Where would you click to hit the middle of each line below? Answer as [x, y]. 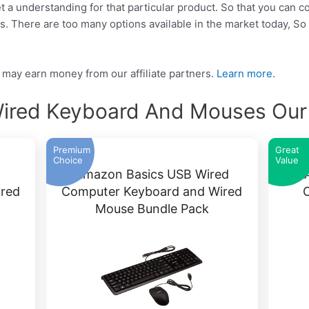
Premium [71, 150]
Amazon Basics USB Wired [152, 175]
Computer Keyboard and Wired [152, 192]
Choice [68, 160]
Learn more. [246, 74]
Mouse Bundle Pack [152, 209]
